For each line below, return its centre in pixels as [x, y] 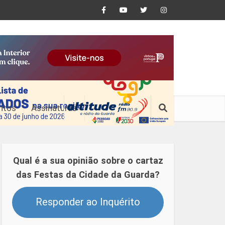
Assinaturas [54, 108]
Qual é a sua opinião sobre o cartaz [88, 160]
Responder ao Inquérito [88, 202]
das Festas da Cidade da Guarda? [88, 175]
